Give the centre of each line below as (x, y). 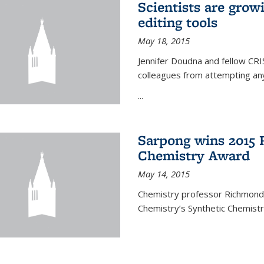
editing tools (177, 22)
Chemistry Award (194, 156)
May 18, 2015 (164, 41)
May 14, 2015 (164, 174)
